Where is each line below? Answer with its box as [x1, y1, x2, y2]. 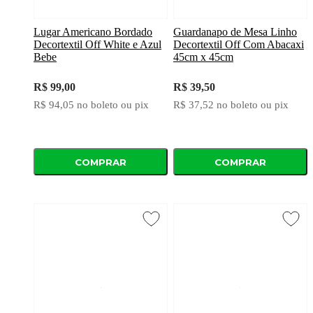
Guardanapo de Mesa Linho [173, 26, 297, 38]
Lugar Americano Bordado [34, 26, 152, 38]
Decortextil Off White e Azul [34, 38, 161, 51]
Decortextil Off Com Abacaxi [173, 38, 304, 51]
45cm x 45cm [173, 51, 233, 64]
